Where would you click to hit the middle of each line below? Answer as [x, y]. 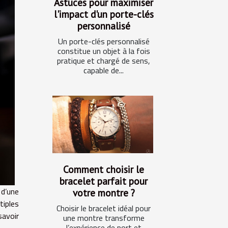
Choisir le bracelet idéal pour [104, 208]
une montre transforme [104, 218]
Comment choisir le [104, 169]
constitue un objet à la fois [104, 51]
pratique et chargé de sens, [104, 60]
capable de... [104, 70]
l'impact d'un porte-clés [104, 14]
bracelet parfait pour [104, 181]
